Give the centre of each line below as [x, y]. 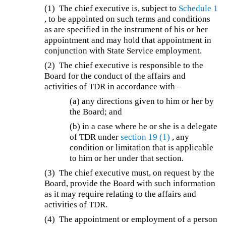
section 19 [139, 137]
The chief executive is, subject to [119, 8]
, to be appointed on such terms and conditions [128, 19]
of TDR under [95, 137]
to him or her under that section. [127, 158]
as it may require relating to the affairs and [121, 194]
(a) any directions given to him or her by [142, 101]
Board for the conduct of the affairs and [115, 76]
